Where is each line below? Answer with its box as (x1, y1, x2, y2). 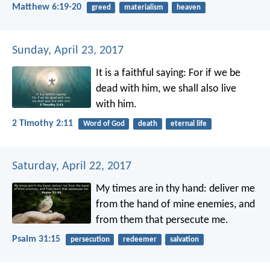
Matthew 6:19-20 (12, 2, 81, 13)
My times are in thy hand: (96, 183, 207, 195)
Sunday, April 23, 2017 (12, 44, 124, 57)
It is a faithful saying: (96, 67, 187, 79)
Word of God (83, 119, 125, 128)
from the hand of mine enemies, (96, 198, 237, 210)
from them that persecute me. (96, 214, 229, 226)
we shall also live (160, 83, 237, 95)
